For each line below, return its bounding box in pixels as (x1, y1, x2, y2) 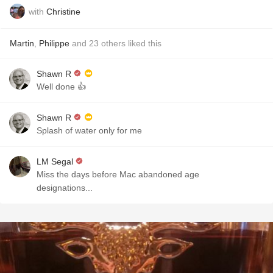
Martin (10, 38, 34, 48)
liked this (126, 38, 161, 48)
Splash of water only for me (37, 126, 142, 135)
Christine (46, 6, 80, 16)
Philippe (39, 38, 69, 48)
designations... (37, 183, 93, 193)
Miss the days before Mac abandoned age (37, 169, 199, 179)
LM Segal (37, 157, 73, 166)
